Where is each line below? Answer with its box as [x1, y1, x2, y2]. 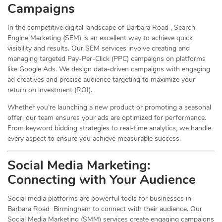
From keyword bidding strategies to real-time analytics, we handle [7, 123, 211, 133]
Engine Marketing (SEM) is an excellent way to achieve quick [7, 33, 193, 43]
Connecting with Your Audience [7, 171, 196, 189]
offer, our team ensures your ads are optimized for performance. [7, 113, 206, 123]
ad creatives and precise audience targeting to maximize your [7, 75, 195, 85]
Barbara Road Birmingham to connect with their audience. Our [7, 204, 202, 214]
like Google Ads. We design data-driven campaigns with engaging [7, 64, 210, 74]
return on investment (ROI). [7, 85, 92, 95]
